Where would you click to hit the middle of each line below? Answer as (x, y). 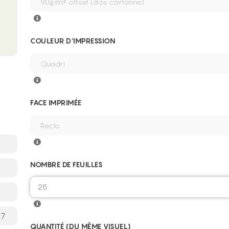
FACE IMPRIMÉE (56, 102)
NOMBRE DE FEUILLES (66, 164)
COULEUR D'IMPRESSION (73, 41)
